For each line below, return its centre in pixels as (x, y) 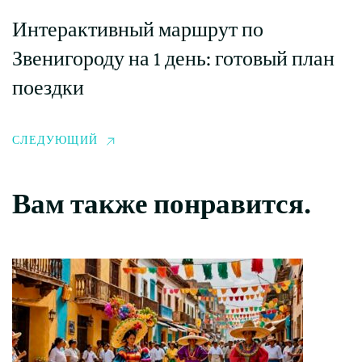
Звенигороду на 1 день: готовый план (173, 59)
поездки (48, 88)
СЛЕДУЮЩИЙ (55, 141)
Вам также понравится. (162, 204)
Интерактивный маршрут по (138, 30)
